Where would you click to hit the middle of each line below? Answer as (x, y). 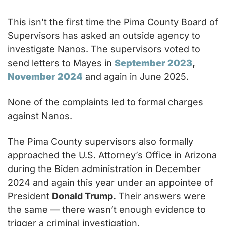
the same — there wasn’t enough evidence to (107, 210)
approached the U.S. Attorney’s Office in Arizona (112, 155)
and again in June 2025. (136, 77)
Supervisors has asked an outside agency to (104, 36)
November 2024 (45, 77)
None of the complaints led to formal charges (105, 102)
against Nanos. (40, 116)
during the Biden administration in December (104, 169)
